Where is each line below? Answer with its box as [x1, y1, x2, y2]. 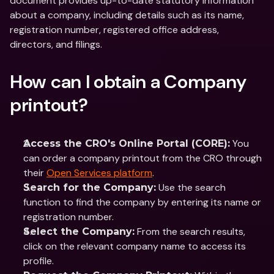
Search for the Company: [23, 182, 156, 193]
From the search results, [135, 225, 245, 238]
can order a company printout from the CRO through [23, 152, 262, 165]
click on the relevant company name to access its [23, 240, 246, 253]
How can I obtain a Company [10, 70, 246, 94]
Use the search [156, 181, 226, 194]
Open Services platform [46, 166, 152, 179]
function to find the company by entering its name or [23, 196, 261, 209]
